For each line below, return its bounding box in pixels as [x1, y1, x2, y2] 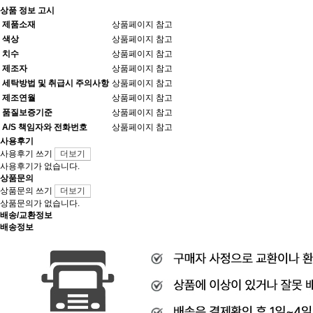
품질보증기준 [2, 108, 52, 117]
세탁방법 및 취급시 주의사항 [2, 78, 109, 88]
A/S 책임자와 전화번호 [2, 122, 87, 132]
